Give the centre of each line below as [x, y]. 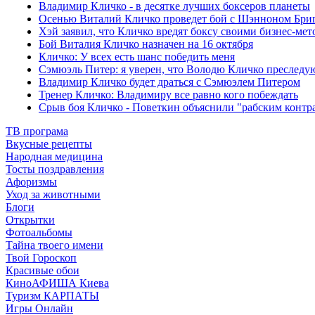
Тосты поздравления [55, 169]
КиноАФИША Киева [57, 283]
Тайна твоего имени [54, 245]
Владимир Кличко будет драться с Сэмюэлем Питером [169, 82]
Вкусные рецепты [49, 144]
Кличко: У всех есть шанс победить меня [137, 57]
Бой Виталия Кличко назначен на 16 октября [146, 44]
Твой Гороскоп [41, 258]
